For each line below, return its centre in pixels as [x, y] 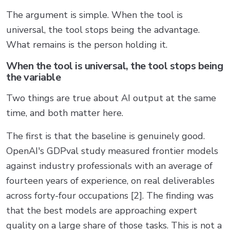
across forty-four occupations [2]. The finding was [110, 195]
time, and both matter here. [65, 113]
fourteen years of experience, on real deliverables [110, 180]
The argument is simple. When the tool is [94, 15]
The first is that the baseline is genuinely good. [106, 136]
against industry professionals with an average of [109, 166]
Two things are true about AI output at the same [111, 98]
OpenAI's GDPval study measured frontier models [112, 151]
